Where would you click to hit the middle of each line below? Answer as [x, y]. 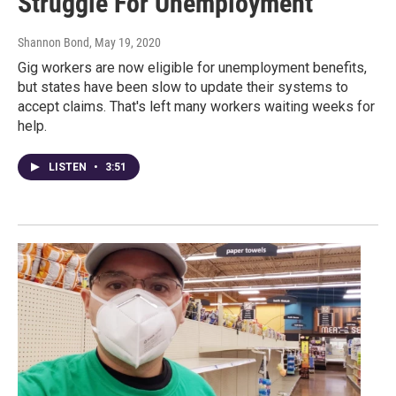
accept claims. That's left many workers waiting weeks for [196, 106]
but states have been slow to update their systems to [183, 87]
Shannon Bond [53, 42]
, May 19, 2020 [125, 42]
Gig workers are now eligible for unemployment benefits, [192, 67]
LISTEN [69, 167]
